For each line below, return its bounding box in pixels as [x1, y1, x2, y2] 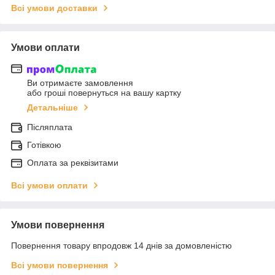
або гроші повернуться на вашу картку [27, 88, 181, 98]
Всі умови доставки [11, 2, 98, 13]
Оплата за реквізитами [27, 158, 118, 168]
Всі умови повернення [11, 260, 108, 271]
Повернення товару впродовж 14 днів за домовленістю [11, 241, 232, 251]
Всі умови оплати [11, 180, 88, 191]
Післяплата [27, 122, 72, 133]
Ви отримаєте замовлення [27, 78, 133, 88]
